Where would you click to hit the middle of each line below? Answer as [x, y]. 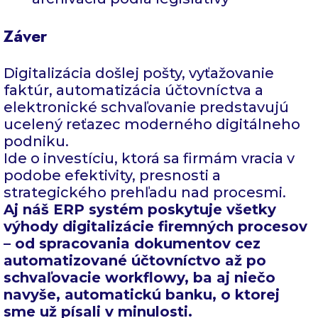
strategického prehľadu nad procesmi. [145, 193]
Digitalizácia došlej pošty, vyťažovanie [139, 73]
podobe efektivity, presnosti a [112, 176]
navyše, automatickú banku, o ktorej [142, 295]
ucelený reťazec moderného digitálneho [152, 125]
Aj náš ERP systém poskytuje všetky [140, 210]
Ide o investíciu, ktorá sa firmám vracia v [149, 159]
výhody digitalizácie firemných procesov [155, 227]
